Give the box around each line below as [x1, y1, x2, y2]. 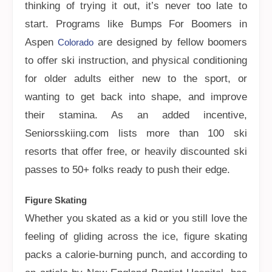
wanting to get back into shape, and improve [25, 91, 247, 103]
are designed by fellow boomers [97, 36, 248, 48]
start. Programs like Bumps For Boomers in [25, 18, 247, 30]
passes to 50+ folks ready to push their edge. [25, 164, 230, 175]
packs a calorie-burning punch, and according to [25, 249, 247, 260]
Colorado [58, 37, 98, 47]
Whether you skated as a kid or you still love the [25, 212, 247, 224]
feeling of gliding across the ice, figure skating [25, 231, 247, 242]
